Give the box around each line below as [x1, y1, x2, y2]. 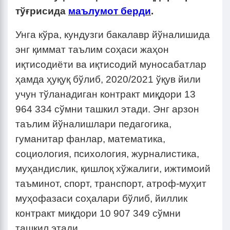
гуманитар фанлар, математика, [15, 133, 165, 145]
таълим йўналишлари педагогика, [15, 119, 171, 130]
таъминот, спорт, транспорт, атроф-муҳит [15, 178, 206, 189]
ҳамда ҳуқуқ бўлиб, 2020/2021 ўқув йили [15, 74, 201, 85]
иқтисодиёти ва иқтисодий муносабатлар [15, 59, 206, 70]
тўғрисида [15, 6, 68, 17]
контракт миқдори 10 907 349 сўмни [15, 208, 181, 219]
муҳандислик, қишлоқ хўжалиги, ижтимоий [15, 163, 210, 175]
